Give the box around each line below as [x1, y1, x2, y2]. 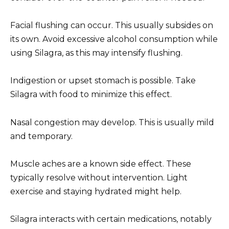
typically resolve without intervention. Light [10, 172, 188, 182]
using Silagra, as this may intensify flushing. [10, 48, 182, 58]
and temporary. [10, 131, 73, 141]
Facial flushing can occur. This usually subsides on [10, 20, 213, 31]
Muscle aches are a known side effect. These [10, 158, 191, 169]
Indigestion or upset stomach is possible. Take [10, 76, 196, 86]
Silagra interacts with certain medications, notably [10, 214, 212, 224]
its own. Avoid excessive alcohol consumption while [10, 34, 218, 44]
